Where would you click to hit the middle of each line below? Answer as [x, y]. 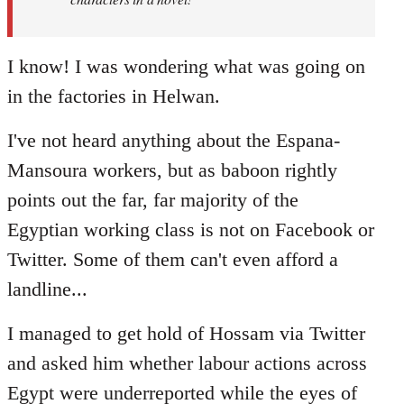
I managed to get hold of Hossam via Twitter [186, 333]
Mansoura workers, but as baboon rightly [172, 170]
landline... [47, 289]
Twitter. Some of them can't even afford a [173, 259]
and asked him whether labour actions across [187, 363]
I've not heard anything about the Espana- [174, 140]
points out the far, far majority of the [153, 199]
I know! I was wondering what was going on [186, 66]
